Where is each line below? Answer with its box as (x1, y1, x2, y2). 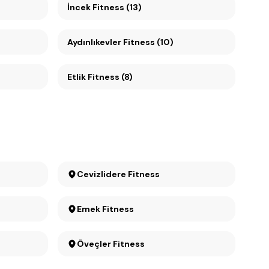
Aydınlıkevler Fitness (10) (67, 37, 174, 47)
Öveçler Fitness (77, 238, 145, 249)
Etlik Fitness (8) (67, 71, 133, 82)
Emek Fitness (77, 204, 134, 214)
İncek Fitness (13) (67, 2, 142, 13)
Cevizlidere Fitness (77, 169, 160, 180)
